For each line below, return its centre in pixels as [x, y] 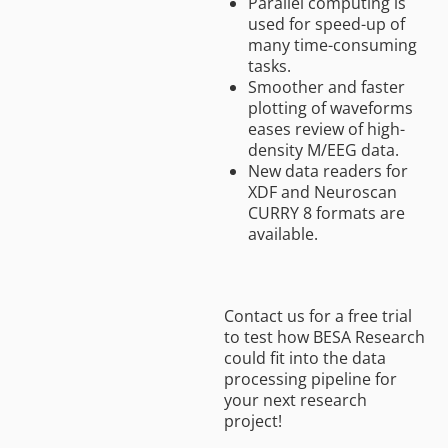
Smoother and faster [326, 86]
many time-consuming [332, 44]
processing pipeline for [310, 378]
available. [283, 233]
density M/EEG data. [323, 149]
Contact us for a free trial [318, 315]
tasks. [269, 65]
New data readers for [328, 170]
